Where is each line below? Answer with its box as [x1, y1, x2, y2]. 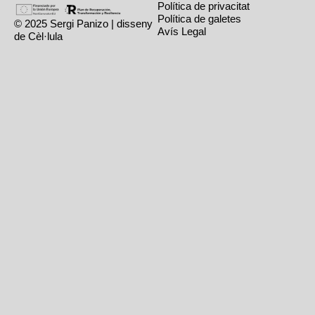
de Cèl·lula [14, 30, 63, 42]
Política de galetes [157, 12, 241, 25]
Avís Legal [157, 25, 206, 37]
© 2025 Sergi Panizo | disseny [14, 17, 153, 30]
